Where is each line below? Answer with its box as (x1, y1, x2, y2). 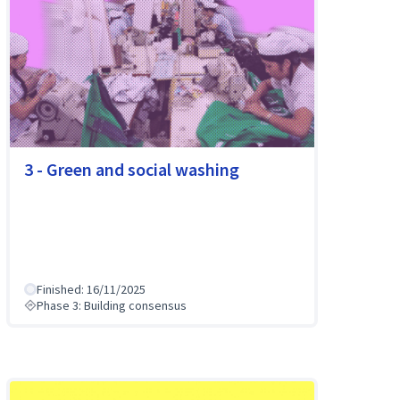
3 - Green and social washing (23, 157, 239, 180)
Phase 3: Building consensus (36, 297, 187, 314)
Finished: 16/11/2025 (36, 281, 146, 298)
